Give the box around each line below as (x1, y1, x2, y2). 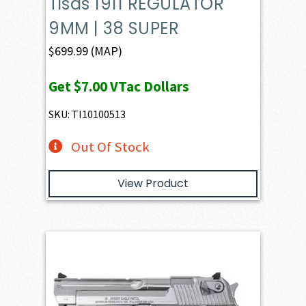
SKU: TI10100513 (48, 107, 126, 121)
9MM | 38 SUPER (48, 16, 180, 40)
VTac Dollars (107, 76, 190, 96)
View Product (117, 175, 189, 191)
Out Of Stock (70, 137, 150, 156)
